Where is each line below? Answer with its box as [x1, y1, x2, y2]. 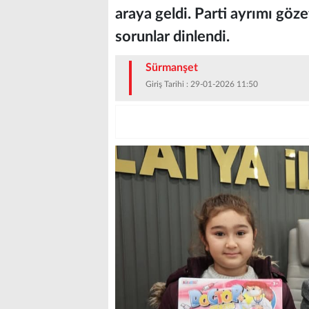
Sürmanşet [146, 62, 198, 73]
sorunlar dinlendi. [115, 29, 230, 44]
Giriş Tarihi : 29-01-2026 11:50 [146, 80, 258, 88]
